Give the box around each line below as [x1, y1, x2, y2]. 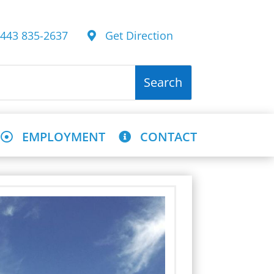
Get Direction [95, 28, 173, 43]
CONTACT [131, 128, 197, 145]
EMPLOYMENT [13, 128, 105, 145]
